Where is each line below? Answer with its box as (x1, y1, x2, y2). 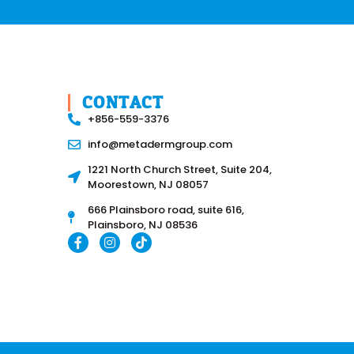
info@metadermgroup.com (88, 137, 232, 152)
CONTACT (82, 87, 164, 119)
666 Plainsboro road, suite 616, (88, 202, 244, 217)
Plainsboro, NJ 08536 (88, 217, 198, 232)
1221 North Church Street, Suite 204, (88, 162, 272, 177)
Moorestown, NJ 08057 (88, 177, 209, 192)
